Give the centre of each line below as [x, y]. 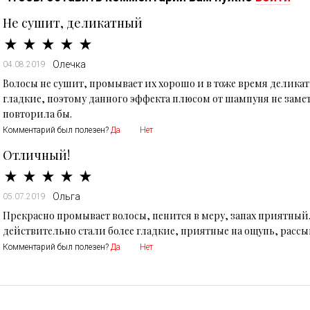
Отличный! [36, 155]
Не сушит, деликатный [73, 23]
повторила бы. [37, 114]
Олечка [69, 64]
